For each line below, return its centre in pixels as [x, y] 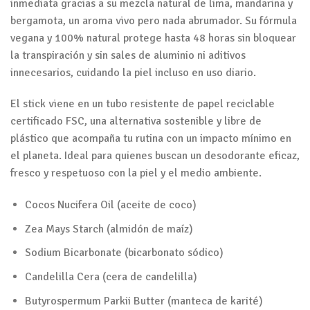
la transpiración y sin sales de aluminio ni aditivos [128, 55]
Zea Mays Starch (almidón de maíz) [109, 229]
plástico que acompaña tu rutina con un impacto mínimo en [151, 139]
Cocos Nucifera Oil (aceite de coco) [110, 205]
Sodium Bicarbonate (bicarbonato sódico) [124, 253]
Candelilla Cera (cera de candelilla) [111, 277]
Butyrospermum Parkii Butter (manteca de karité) [144, 301]
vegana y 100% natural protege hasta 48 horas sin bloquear [153, 38]
